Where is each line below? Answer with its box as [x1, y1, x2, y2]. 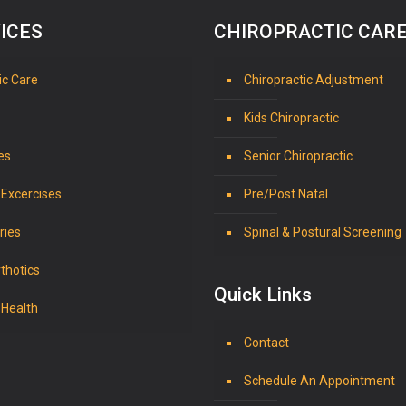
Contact [244, 335, 289, 351]
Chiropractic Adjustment [244, 72, 383, 88]
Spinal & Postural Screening [244, 225, 401, 240]
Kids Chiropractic [244, 111, 339, 126]
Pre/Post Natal [244, 187, 328, 202]
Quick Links [214, 284, 312, 306]
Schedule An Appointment [244, 373, 395, 389]
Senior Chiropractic [244, 149, 353, 164]
